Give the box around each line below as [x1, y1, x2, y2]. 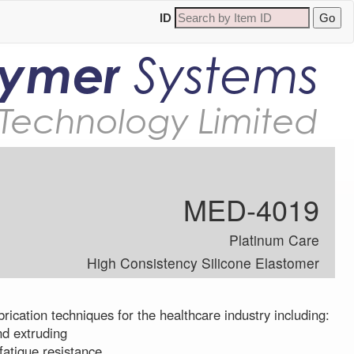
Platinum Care [229, 230, 320, 250]
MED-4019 [183, 189, 320, 230]
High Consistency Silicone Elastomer [87, 253, 320, 273]
